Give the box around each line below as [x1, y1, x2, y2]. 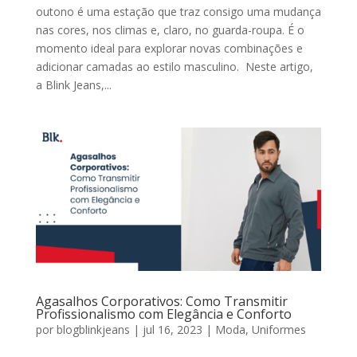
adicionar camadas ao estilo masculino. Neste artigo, [35, 59, 313, 75]
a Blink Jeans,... [35, 77, 112, 93]
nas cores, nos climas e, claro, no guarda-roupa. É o [35, 22, 304, 38]
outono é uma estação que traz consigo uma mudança [35, 4, 321, 20]
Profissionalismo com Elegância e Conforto [35, 304, 292, 323]
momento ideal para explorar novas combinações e [35, 41, 303, 57]
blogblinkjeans [56, 321, 130, 337]
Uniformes [251, 321, 306, 337]
